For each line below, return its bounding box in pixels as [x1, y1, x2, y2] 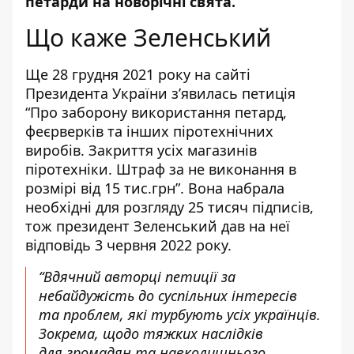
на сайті [194, 65, 250, 84]
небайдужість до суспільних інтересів [39, 286, 297, 305]
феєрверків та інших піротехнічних [25, 122, 273, 141]
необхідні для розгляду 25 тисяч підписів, [25, 198, 314, 217]
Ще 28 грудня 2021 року [25, 65, 194, 84]
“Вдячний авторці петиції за [39, 267, 235, 286]
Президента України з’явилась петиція [25, 84, 296, 103]
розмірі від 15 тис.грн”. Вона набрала [25, 179, 284, 198]
